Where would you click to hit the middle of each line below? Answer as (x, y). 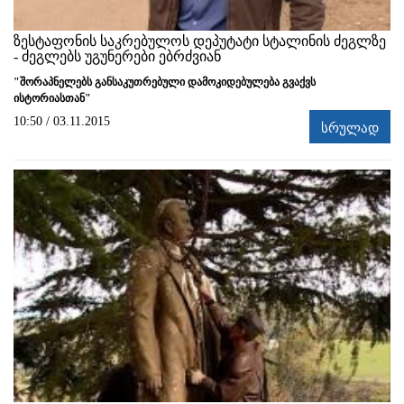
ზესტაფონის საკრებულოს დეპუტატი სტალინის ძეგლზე (200, 41)
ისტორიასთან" (52, 99)
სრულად (350, 129)
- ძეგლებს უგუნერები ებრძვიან (117, 57)
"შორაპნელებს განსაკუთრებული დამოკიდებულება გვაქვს (165, 83)
